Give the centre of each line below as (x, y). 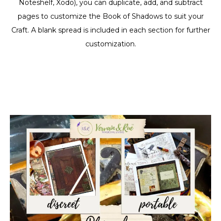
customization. (110, 44)
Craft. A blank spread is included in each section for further (110, 30)
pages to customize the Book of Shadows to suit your (110, 16)
